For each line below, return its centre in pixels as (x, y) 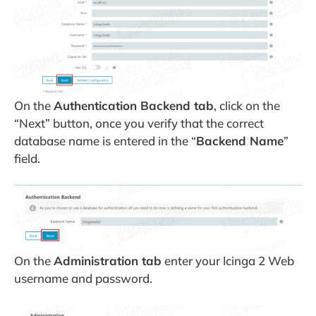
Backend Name (240, 140)
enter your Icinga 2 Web (228, 261)
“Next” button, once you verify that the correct (139, 123)
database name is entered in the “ (105, 140)
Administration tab (108, 261)
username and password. (83, 279)
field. (27, 158)
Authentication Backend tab (134, 105)
